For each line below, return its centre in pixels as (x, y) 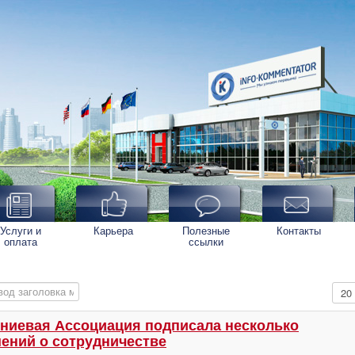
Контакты (299, 230)
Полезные (206, 230)
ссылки (206, 241)
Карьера (113, 230)
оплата (21, 241)
